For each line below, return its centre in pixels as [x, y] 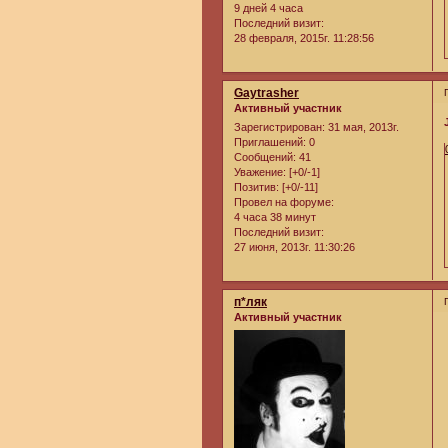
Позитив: [256, 187]
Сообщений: [265, 157]
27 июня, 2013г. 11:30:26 [294, 247]
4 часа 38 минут [275, 217]
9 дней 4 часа [268, 8]
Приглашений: [270, 142]
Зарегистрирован [278, 127]
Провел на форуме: [284, 202]
